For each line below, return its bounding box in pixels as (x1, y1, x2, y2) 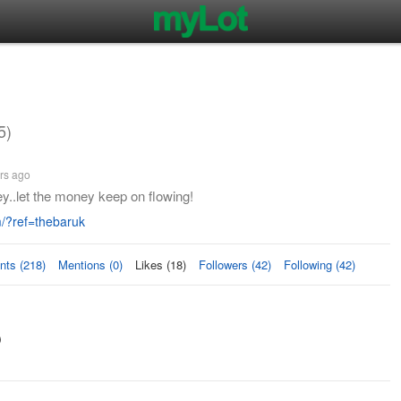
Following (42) (284, 256, 355, 273)
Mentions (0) (58, 256, 123, 273)
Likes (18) (135, 256, 186, 273)
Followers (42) (199, 256, 271, 273)
